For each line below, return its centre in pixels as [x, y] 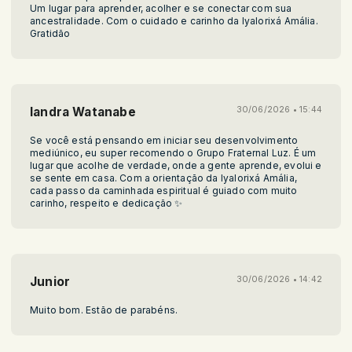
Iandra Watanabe [83, 112]
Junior [50, 281]
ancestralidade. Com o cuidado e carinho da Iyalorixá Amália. [174, 20]
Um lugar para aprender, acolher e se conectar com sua [161, 8]
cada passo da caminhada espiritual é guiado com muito [164, 190]
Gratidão [50, 33]
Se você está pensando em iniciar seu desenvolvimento [164, 140]
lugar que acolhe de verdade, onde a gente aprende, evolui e [176, 165]
